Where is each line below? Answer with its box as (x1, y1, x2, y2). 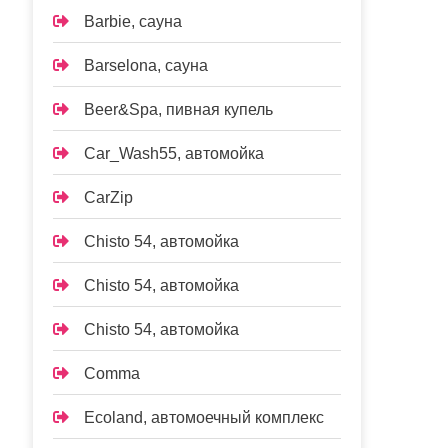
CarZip (84, 189, 134, 206)
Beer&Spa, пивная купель (84, 101, 274, 118)
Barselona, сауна (84, 57, 209, 74)
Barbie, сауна (84, 13, 183, 30)
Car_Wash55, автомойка (84, 145, 265, 162)
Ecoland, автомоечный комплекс (84, 409, 325, 426)
